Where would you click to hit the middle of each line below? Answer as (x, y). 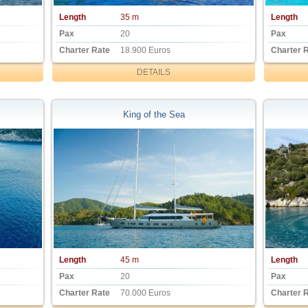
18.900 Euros (145, 50)
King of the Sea (154, 114)
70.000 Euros (145, 293)
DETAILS (154, 72)
